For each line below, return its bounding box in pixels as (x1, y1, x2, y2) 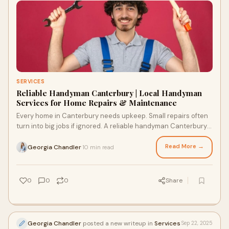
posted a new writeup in (81, 219, 154, 227)
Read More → (165, 142, 204, 150)
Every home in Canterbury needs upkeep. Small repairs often (16, 111, 208, 120)
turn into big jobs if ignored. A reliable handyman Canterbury (16, 122, 207, 130)
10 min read (82, 143, 114, 151)
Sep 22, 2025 (181, 220, 213, 226)
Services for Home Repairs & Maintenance (16, 98, 177, 108)
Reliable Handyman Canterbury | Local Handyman (16, 88, 202, 98)
